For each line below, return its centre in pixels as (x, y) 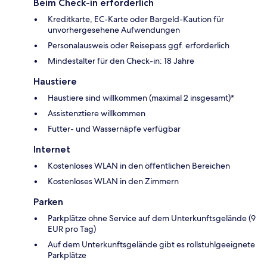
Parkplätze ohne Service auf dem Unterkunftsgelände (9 (152, 218)
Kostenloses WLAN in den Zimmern (113, 181)
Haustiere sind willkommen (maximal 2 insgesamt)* (141, 97)
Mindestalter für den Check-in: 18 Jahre (121, 60)
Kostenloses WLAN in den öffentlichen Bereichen (139, 165)
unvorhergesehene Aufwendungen (114, 30)
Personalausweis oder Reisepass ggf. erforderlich (139, 45)
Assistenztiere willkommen (97, 113)
